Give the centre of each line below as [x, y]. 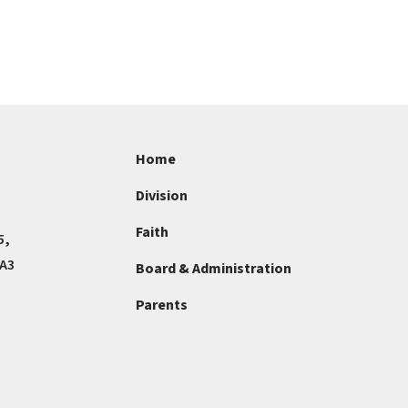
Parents [161, 305]
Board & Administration [213, 268]
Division [161, 195]
